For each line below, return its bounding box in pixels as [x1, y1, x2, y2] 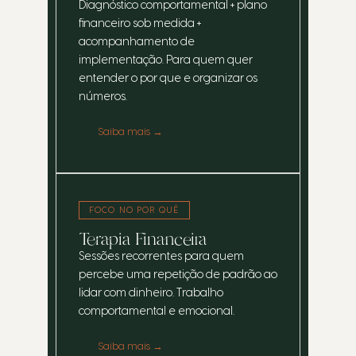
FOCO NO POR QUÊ [89, 206, 180, 215]
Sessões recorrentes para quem [79, 250, 244, 262]
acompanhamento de [79, 36, 195, 48]
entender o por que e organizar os [79, 72, 257, 84]
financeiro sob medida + [79, 17, 201, 29]
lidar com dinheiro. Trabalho [79, 287, 223, 299]
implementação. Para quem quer [79, 54, 253, 66]
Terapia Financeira [79, 226, 207, 251]
